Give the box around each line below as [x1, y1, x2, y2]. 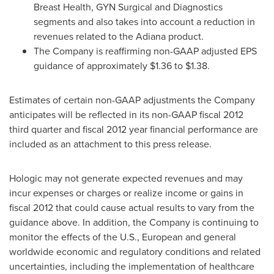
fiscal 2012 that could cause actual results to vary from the [9, 201, 254, 215]
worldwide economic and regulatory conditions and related [9, 245, 261, 259]
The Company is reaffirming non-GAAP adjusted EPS [34, 44, 257, 58]
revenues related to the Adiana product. [34, 29, 204, 43]
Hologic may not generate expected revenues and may [9, 171, 243, 185]
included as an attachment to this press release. [9, 137, 212, 151]
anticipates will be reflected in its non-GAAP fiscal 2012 [9, 108, 243, 122]
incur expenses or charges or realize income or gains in [9, 186, 243, 200]
